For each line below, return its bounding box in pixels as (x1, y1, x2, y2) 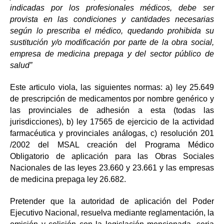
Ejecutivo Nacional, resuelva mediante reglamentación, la (10, 208, 214, 217)
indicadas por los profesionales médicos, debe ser (10, 3, 214, 12)
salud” (10, 61, 32, 69)
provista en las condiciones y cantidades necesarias (10, 15, 214, 23)
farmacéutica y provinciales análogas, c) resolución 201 (10, 129, 214, 137)
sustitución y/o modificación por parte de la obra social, (10, 38, 214, 46)
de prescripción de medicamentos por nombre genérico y (10, 94, 214, 103)
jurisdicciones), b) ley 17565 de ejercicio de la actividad (10, 117, 214, 126)
